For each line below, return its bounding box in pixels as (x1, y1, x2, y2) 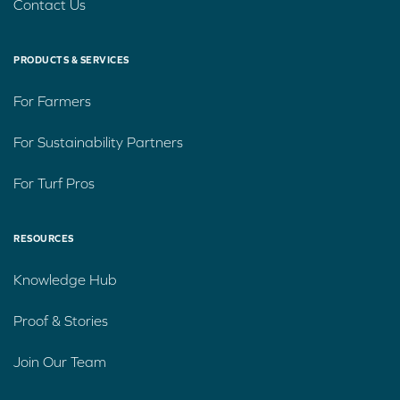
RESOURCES (13, 233, 74, 245)
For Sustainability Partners (13, 134, 183, 151)
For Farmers (13, 93, 91, 110)
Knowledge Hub (13, 271, 117, 288)
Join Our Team (13, 354, 106, 371)
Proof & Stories (13, 312, 108, 329)
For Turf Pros (13, 175, 95, 192)
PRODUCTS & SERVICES (13, 54, 129, 66)
